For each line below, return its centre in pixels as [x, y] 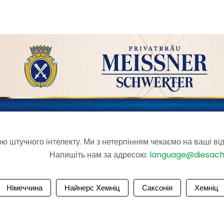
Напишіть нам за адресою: [99, 154]
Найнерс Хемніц [92, 187]
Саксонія [157, 187]
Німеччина [24, 187]
